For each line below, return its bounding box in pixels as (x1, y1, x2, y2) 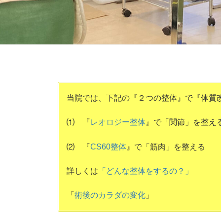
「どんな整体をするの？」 (98, 166, 193, 175)
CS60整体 (90, 142, 126, 151)
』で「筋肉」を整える (126, 142, 205, 151)
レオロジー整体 (90, 118, 146, 127)
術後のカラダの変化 (74, 190, 146, 199)
